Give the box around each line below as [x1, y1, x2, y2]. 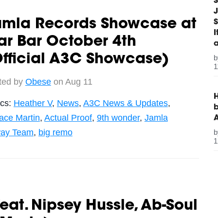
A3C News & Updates [83, 98, 168, 108]
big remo [38, 127, 73, 137]
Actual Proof [44, 112, 92, 123]
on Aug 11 [51, 76, 92, 87]
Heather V [13, 98, 52, 108]
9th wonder [96, 112, 140, 123]
